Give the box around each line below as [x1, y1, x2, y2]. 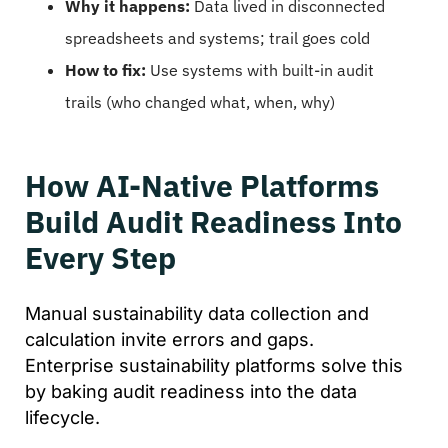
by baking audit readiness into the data [25, 380, 357, 402]
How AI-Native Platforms [25, 165, 379, 205]
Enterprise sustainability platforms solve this [25, 354, 403, 376]
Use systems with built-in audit [146, 59, 374, 80]
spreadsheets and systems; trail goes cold [65, 27, 370, 48]
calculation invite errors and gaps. [25, 328, 314, 350]
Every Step [25, 237, 176, 277]
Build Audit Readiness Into [25, 201, 402, 241]
